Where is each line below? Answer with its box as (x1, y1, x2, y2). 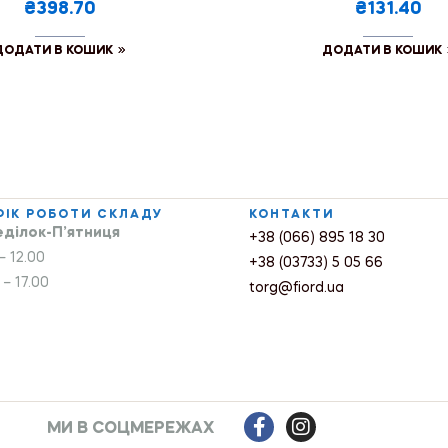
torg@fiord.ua (249, 280, 344, 295)
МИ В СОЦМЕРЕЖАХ (47, 420, 214, 437)
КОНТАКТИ (249, 208, 334, 221)
